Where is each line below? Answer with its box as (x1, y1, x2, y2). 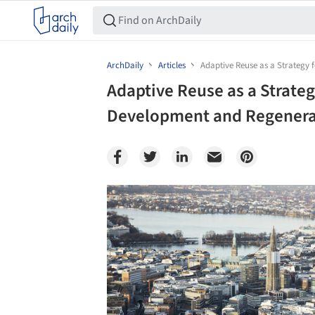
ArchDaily (107, 59, 143, 72)
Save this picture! (54, 191, 129, 206)
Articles (158, 59, 186, 72)
